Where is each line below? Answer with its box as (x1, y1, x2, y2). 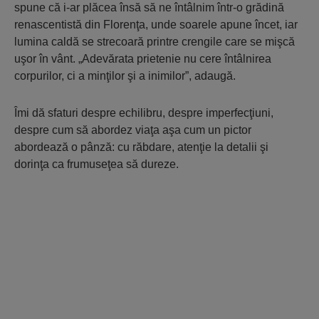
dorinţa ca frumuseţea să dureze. (14, 158, 179, 170)
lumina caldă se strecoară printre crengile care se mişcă (14, 36, 295, 48)
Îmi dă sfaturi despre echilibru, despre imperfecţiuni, (14, 107, 273, 119)
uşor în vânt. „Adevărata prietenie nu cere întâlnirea (14, 53, 271, 65)
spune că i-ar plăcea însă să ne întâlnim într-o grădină (14, 1, 284, 14)
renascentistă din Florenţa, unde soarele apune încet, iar (14, 19, 298, 31)
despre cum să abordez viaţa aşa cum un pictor (14, 124, 251, 136)
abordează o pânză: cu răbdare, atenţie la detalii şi (14, 141, 268, 153)
